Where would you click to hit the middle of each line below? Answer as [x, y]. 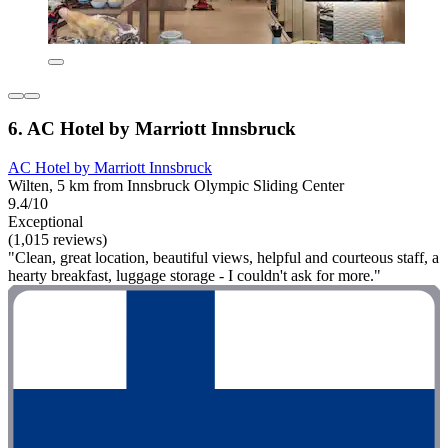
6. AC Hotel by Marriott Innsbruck [152, 129]
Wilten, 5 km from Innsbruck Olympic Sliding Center [176, 185]
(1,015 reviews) [57, 239]
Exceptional [45, 221]
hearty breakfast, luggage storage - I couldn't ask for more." [194, 275]
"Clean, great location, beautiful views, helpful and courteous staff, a [223, 257]
